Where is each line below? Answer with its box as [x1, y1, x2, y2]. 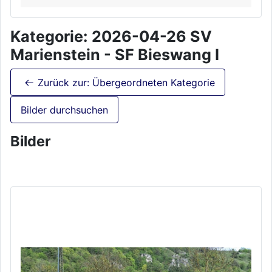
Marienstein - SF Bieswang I [10, 45, 219, 64]
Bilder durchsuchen [21, 103, 108, 116]
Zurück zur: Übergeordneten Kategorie [38, 76, 215, 89]
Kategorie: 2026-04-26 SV [10, 27, 212, 46]
